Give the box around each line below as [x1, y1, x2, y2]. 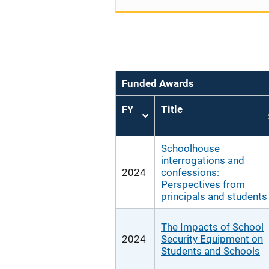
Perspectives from [161, 178, 245, 190]
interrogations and [161, 154, 244, 166]
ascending [142, 124, 191, 136]
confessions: [161, 166, 219, 178]
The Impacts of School [161, 221, 264, 233]
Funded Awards [122, 77, 194, 89]
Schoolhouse [161, 142, 220, 154]
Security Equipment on [161, 233, 263, 245]
